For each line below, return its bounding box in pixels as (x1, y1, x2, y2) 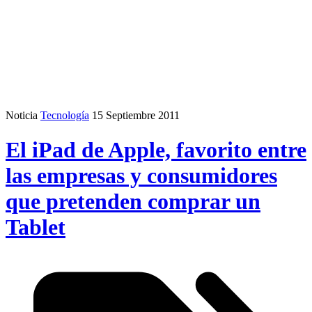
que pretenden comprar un (6, 188, 260, 214)
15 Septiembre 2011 (92, 109, 180, 122)
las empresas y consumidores (6, 162, 277, 188)
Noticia (6, 109, 38, 122)
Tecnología (40, 109, 89, 122)
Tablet (6, 214, 65, 240)
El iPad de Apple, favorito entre (6, 136, 306, 162)
